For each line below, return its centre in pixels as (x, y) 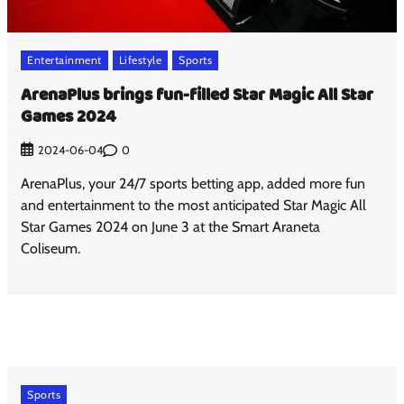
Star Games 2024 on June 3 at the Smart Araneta (171, 227)
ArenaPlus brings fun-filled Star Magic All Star (197, 95)
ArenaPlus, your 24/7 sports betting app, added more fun (193, 184)
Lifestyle (140, 60)
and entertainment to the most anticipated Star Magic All (194, 206)
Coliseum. (51, 249)
